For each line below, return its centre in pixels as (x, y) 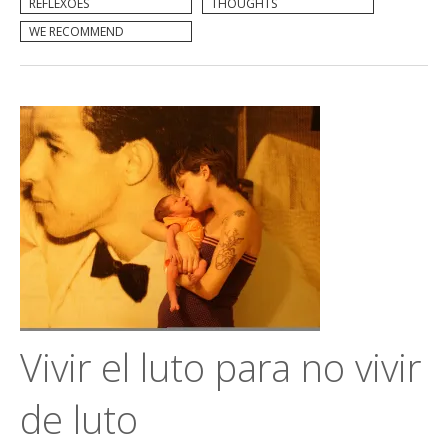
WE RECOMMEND (76, 31)
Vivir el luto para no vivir (220, 367)
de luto (79, 419)
